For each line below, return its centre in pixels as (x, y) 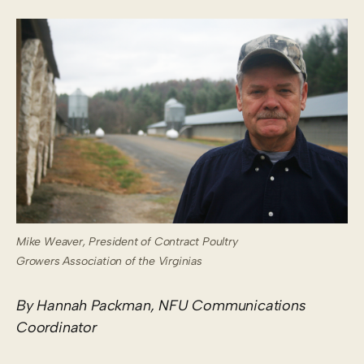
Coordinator (56, 327)
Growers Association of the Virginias (109, 261)
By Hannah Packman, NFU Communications (161, 305)
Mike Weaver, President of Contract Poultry (127, 241)
